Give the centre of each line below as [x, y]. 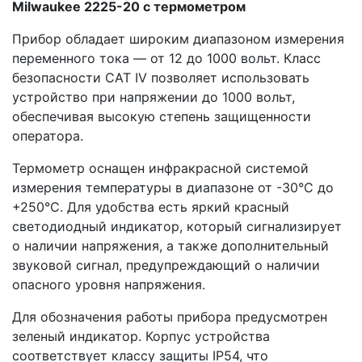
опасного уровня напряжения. [109, 284]
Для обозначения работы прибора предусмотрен [170, 316]
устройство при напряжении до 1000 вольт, [154, 97]
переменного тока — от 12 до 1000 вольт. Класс [166, 58]
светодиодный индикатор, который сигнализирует [177, 226]
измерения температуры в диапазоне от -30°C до [173, 187]
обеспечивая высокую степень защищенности [162, 116]
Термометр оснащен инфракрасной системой [160, 168]
